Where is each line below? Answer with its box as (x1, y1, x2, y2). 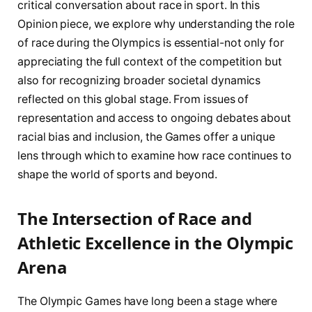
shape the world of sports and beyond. (17, 167, 218, 181)
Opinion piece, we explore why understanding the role (17, 17, 295, 31)
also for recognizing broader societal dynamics (17, 73, 261, 87)
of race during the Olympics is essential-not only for (17, 36, 284, 49)
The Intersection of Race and (17, 206, 252, 230)
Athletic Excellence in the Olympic (17, 231, 294, 254)
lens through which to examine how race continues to (17, 148, 292, 162)
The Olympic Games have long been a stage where (17, 294, 278, 308)
